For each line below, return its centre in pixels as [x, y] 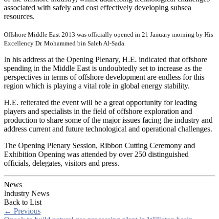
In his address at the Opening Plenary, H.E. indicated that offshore [106, 60]
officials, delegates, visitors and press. [62, 163]
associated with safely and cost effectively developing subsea [98, 8]
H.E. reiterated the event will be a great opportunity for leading [100, 103]
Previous [26, 211]
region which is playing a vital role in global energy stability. [97, 86]
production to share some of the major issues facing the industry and [108, 120]
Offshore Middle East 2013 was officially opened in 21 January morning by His [109, 35]
